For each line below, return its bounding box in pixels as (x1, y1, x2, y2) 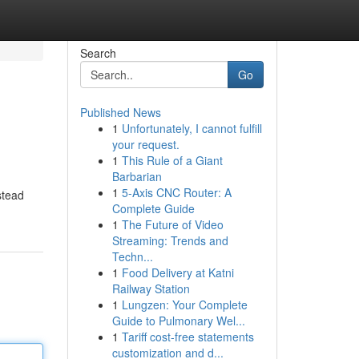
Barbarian (111, 168, 162, 184)
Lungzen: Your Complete (121, 296, 248, 313)
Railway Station (111, 280, 190, 296)
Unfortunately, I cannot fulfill (121, 120, 262, 136)
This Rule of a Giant (121, 152, 223, 168)
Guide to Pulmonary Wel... (111, 313, 245, 329)
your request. (111, 136, 179, 152)
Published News (79, 104, 161, 120)
